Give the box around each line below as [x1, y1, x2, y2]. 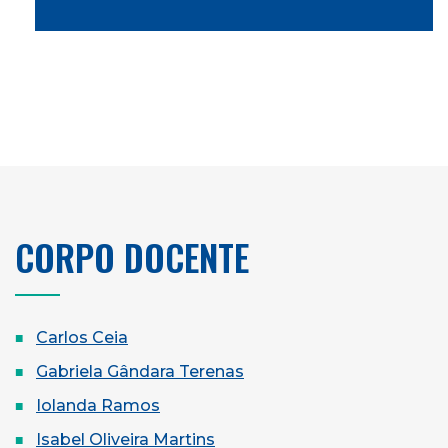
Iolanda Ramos [36, 395, 160, 415]
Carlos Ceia [36, 327, 128, 347]
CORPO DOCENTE [15, 230, 249, 283]
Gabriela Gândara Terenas [36, 361, 244, 381]
